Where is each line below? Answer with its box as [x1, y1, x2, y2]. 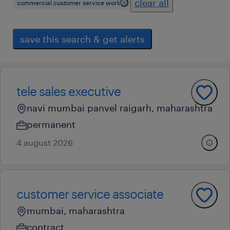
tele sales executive [16, 84, 121, 99]
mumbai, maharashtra [27, 205, 125, 216]
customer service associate [16, 186, 163, 201]
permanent [27, 119, 75, 130]
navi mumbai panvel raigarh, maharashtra [27, 102, 213, 113]
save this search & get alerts [20, 33, 145, 45]
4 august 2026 [16, 138, 73, 147]
